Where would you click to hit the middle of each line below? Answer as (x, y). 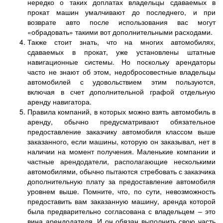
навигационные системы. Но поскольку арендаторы (121, 61)
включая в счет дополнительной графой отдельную (121, 91)
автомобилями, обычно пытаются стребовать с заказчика (121, 171)
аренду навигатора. (59, 101)
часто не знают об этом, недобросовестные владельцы (121, 71)
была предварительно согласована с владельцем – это (121, 211)
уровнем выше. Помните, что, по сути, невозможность (121, 191)
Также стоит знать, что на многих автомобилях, (121, 42)
